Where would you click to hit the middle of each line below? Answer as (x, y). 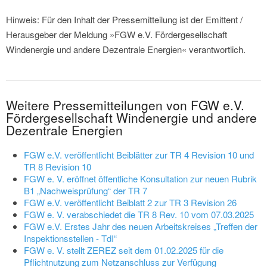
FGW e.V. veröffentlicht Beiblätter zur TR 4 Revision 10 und (139, 155)
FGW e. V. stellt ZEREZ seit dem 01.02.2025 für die (124, 250)
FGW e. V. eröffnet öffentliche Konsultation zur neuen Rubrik (140, 179)
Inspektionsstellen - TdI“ (70, 238)
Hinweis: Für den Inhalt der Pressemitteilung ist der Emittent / (124, 20)
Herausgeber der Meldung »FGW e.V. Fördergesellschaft (117, 35)
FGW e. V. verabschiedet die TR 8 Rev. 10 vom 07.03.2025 (139, 215)
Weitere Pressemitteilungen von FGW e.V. (125, 105)
